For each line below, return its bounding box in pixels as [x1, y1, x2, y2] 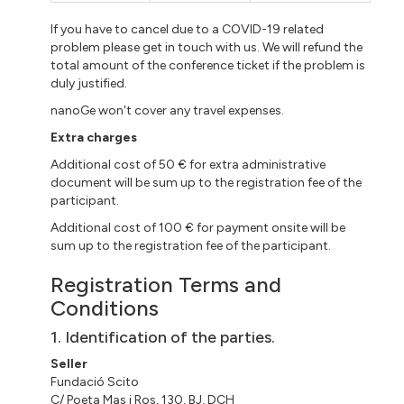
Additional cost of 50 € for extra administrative [50, 156, 326, 172]
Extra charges [50, 129, 138, 145]
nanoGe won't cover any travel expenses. [50, 102, 285, 118]
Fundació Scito [50, 373, 140, 390]
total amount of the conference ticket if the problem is [50, 57, 366, 73]
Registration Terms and [50, 271, 282, 298]
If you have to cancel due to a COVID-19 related [50, 21, 325, 37]
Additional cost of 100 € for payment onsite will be [50, 219, 346, 235]
